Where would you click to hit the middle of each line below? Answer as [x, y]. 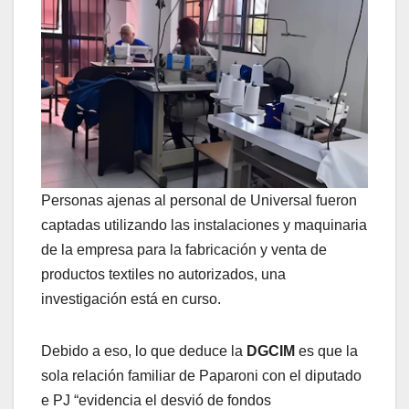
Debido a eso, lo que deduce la [144, 351]
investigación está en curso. [131, 299]
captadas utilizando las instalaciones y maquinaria [204, 225]
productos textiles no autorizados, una [163, 275]
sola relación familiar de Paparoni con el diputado [201, 376]
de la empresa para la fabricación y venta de [184, 250]
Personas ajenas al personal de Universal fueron [199, 201]
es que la [326, 351]
